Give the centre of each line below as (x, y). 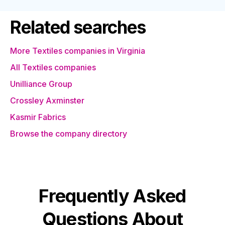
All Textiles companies (53, 67)
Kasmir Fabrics (38, 117)
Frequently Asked (113, 196)
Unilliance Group (41, 84)
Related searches (78, 27)
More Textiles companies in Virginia (78, 51)
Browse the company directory (69, 134)
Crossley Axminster (47, 100)
